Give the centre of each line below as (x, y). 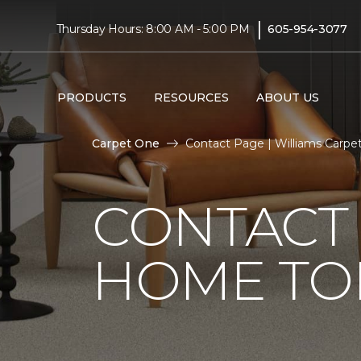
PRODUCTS (91, 97)
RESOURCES (191, 97)
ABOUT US (287, 97)
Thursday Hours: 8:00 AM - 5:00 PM (153, 29)
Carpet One (126, 143)
